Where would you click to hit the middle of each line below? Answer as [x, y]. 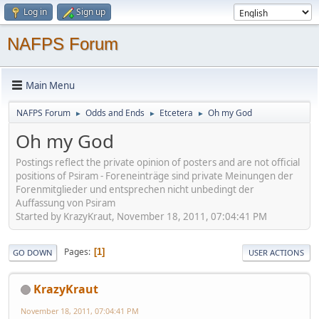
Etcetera [176, 113]
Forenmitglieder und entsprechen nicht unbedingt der [135, 189]
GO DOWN [33, 252]
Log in [35, 12]
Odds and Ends [115, 113]
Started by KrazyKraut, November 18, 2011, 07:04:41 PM [141, 216]
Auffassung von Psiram [66, 203]
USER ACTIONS [276, 252]
